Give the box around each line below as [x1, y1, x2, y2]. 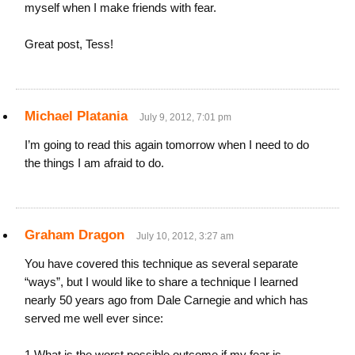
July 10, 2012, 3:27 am [136, 231, 234, 242]
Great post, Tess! [25, 37, 113, 52]
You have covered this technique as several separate [25, 257, 298, 271]
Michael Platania [25, 109, 128, 124]
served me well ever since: [25, 311, 163, 326]
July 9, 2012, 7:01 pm [139, 112, 231, 124]
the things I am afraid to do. [25, 156, 164, 170]
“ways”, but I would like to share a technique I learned [25, 275, 298, 289]
